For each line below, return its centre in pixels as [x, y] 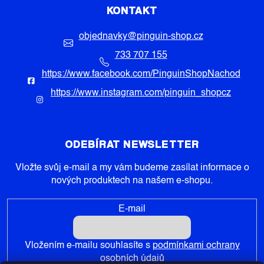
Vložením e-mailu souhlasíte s [88, 246]
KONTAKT [132, 11]
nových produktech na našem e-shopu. [132, 181]
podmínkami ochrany [196, 246]
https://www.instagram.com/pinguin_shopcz [141, 93]
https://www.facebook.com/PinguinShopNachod [141, 75]
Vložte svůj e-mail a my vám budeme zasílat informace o [132, 168]
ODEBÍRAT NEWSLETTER [132, 144]
